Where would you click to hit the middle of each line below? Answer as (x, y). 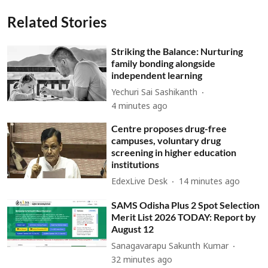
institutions (135, 164)
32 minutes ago (142, 260)
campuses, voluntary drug (166, 140)
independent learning (157, 75)
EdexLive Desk (140, 182)
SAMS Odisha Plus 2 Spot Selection (186, 205)
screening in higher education (174, 152)
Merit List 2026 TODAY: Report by (184, 217)
